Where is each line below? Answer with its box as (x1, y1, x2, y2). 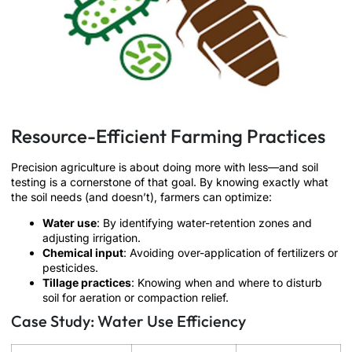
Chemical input (42, 246, 123, 260)
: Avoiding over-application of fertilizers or (123, 246, 338, 260)
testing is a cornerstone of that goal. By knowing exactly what (11, 174, 328, 189)
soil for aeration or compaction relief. (42, 291, 229, 305)
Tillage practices (42, 276, 131, 290)
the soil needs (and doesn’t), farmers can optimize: (11, 189, 272, 203)
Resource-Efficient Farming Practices (11, 123, 325, 148)
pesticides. (42, 261, 98, 275)
